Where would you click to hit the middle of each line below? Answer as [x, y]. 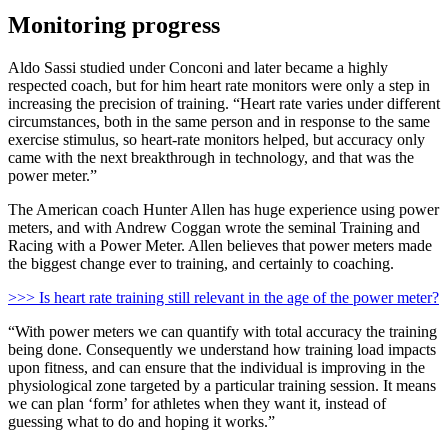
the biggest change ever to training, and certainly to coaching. [201, 263]
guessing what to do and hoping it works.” [141, 421]
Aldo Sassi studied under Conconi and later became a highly [198, 67]
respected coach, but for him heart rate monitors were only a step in [219, 85]
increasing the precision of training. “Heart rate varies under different [224, 103]
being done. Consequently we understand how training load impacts [222, 349]
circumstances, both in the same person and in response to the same [219, 121]
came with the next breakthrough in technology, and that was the [211, 157]
